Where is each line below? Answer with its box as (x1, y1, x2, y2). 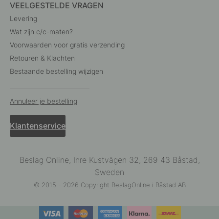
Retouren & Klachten (10, 54, 75, 63)
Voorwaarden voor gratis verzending (10, 41, 125, 49)
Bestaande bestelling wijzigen (10, 67, 103, 76)
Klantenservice (10, 121, 66, 131)
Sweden (95, 167, 124, 177)
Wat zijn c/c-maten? (10, 27, 73, 36)
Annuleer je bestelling (10, 97, 77, 106)
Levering (10, 14, 37, 23)
